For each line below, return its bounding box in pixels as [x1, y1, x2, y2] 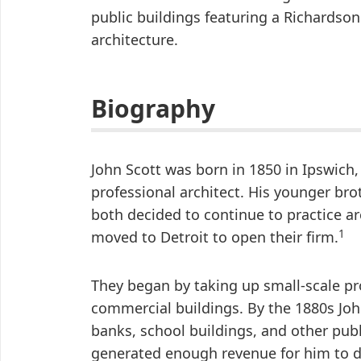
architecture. [91, 30, 178, 50]
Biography [91, 92, 215, 126]
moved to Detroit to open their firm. [91, 227, 338, 247]
